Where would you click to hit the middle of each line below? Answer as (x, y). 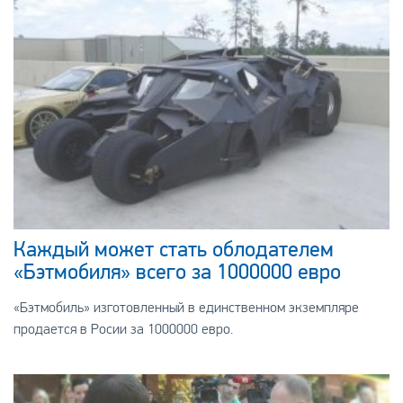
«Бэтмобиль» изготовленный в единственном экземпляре (186, 308)
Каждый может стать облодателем (173, 250)
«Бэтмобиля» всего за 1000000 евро (177, 272)
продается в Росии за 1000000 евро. (123, 329)
